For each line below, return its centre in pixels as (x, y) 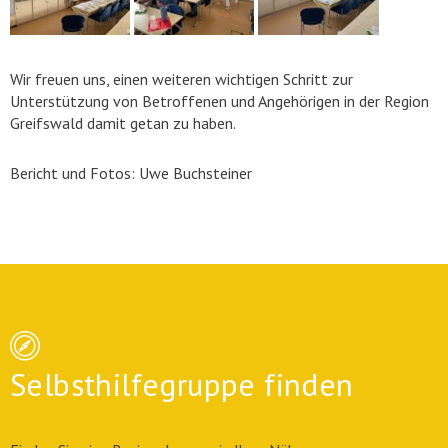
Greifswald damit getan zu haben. (123, 123)
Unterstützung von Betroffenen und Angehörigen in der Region (219, 101)
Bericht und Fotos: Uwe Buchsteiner (131, 173)
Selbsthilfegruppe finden (182, 384)
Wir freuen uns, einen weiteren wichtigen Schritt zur (181, 79)
